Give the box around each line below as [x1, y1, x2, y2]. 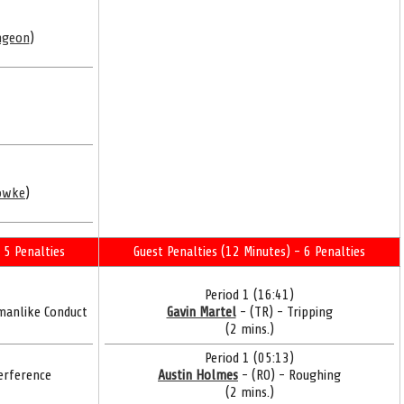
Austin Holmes [158, 367, 238, 383]
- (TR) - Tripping [235, 304, 333, 320]
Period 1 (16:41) [205, 287, 294, 303]
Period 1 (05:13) [205, 350, 294, 366]
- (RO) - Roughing [238, 367, 341, 383]
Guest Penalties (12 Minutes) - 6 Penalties [133, 243, 365, 260]
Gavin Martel [166, 304, 236, 320]
